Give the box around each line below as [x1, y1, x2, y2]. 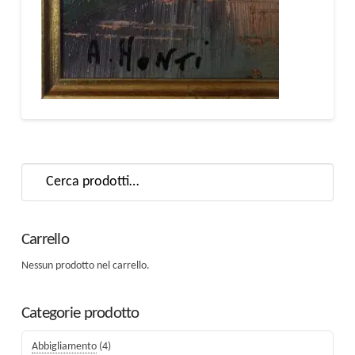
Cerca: [20, 165, 49, 177]
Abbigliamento [31, 340, 97, 353]
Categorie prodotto [21, 305, 139, 323]
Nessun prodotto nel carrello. [21, 259, 150, 272]
